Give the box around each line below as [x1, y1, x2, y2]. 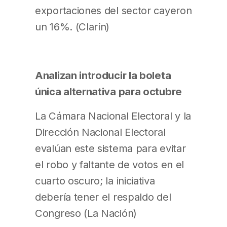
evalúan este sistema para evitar [35, 142, 186, 155]
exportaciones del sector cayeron [35, 4, 192, 17]
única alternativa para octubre [35, 85, 182, 98]
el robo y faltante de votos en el [35, 158, 184, 171]
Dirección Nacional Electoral [35, 126, 166, 139]
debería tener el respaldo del [35, 191, 171, 204]
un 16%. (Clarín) [35, 20, 110, 33]
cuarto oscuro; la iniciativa [35, 174, 155, 187]
